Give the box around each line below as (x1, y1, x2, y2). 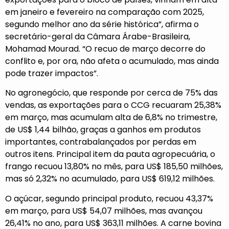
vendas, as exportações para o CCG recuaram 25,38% (5, 99, 221, 111)
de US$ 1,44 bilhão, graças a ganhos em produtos (5, 124, 201, 136)
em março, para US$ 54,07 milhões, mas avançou (5, 204, 202, 217)
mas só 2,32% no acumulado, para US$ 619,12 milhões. (5, 173, 215, 185)
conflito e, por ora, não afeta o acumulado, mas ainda (5, 55, 219, 67)
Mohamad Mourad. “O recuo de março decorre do (5, 42, 205, 55)
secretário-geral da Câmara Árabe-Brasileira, (5, 30, 190, 42)
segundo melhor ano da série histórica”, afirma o (5, 18, 199, 30)
